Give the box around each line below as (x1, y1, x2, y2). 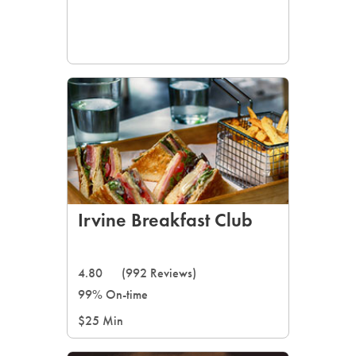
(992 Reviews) (122, 265, 196, 281)
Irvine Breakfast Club (78, 208, 253, 231)
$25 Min (78, 313, 123, 328)
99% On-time (78, 287, 148, 302)
